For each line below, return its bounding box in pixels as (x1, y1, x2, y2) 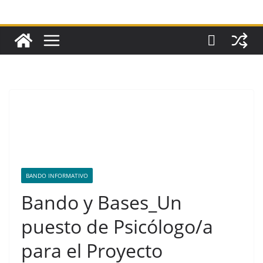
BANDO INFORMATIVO (26, 171, 88, 180)
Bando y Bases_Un (21, 190, 182, 215)
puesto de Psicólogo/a (21, 214, 213, 240)
